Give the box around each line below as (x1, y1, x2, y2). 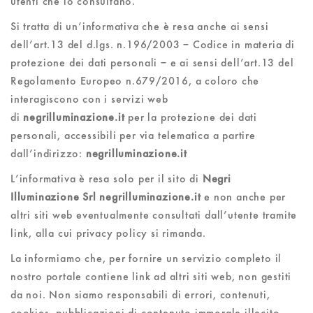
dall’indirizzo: (10, 147, 86, 160)
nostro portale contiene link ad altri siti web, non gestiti (10, 270, 292, 283)
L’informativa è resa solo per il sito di (10, 172, 203, 185)
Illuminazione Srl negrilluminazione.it (10, 190, 201, 203)
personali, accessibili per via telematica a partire (10, 129, 256, 142)
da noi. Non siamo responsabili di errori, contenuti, (10, 288, 270, 301)
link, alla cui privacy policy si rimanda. (10, 226, 206, 240)
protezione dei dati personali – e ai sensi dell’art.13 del (10, 56, 294, 69)
